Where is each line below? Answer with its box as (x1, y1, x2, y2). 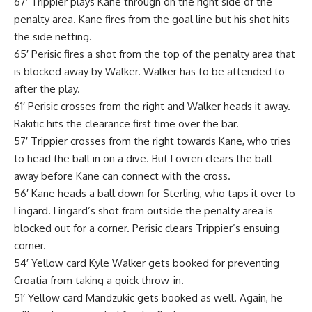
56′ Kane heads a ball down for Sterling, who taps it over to (14, 186, 295, 200)
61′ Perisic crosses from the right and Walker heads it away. (14, 99, 290, 113)
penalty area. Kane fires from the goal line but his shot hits (14, 12, 290, 26)
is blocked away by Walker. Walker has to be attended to (14, 64, 285, 78)
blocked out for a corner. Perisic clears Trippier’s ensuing (14, 221, 279, 235)
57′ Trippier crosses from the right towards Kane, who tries (14, 134, 291, 148)
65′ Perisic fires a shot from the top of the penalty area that (14, 47, 295, 61)
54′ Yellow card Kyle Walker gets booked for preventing (14, 256, 279, 270)
